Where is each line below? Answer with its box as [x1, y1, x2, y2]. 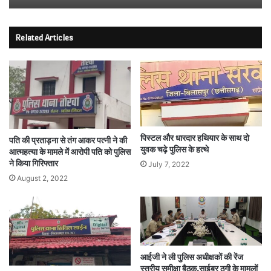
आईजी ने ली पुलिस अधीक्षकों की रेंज [140, 252, 243, 262]
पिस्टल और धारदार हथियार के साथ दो [140, 134, 249, 143]
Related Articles [15, 33, 73, 43]
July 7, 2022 [148, 160, 189, 169]
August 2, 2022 [17, 174, 68, 183]
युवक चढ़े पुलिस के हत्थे [140, 145, 209, 155]
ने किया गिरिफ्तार [9, 159, 58, 169]
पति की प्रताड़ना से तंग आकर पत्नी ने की [9, 136, 127, 146]
